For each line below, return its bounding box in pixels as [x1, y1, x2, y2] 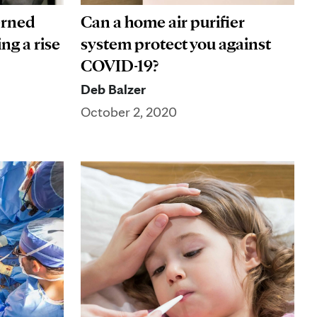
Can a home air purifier [81, 11, 245, 33]
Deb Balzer [81, 81, 146, 98]
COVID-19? [81, 55, 158, 76]
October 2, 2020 [81, 103, 177, 121]
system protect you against [81, 33, 271, 54]
